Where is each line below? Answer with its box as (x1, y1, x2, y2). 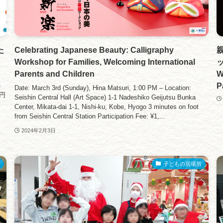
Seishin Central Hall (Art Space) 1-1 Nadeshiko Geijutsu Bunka (14, 94, 196, 102)
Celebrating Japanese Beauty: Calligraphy (14, 45, 174, 54)
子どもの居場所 (163, 161, 202, 167)
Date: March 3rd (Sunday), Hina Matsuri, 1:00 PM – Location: (14, 84, 192, 92)
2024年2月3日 (21, 127, 56, 133)
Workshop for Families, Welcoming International (14, 57, 196, 66)
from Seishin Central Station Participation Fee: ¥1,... (14, 112, 166, 120)
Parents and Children (14, 69, 95, 78)
